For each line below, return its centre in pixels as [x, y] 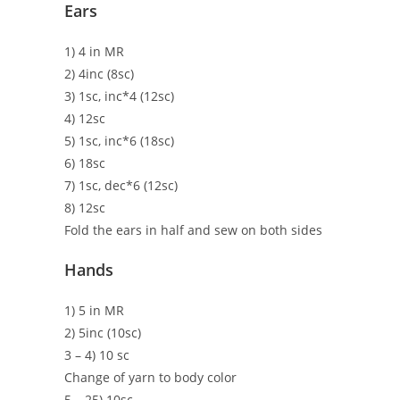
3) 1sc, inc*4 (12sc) [119, 96]
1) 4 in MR [94, 52]
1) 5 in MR [94, 311]
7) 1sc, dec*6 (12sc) [121, 186]
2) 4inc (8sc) [99, 74]
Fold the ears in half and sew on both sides [193, 230]
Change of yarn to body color [150, 378]
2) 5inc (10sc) [103, 333]
